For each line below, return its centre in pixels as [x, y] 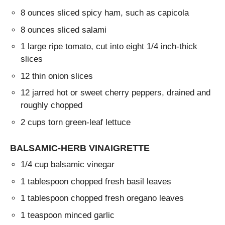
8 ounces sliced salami [64, 30]
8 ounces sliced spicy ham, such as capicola [105, 13]
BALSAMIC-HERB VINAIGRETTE [80, 148]
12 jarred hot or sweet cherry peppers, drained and [116, 93]
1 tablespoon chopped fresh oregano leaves [102, 198]
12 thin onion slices [57, 76]
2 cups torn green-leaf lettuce [76, 122]
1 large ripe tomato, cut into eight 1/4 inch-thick [109, 47]
